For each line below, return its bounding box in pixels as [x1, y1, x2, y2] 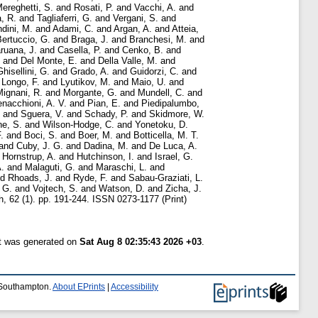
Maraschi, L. [96, 162, 147, 173]
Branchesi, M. [129, 34, 187, 45]
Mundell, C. [138, 87, 185, 99]
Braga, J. [71, 34, 109, 45]
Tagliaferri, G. [37, 13, 92, 24]
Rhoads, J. [8, 172, 53, 184]
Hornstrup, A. [2, 151, 56, 163]
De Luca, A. [149, 141, 197, 152]
